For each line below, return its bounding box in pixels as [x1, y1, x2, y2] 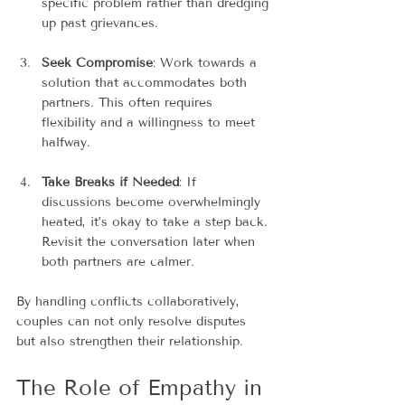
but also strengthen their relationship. [16, 333, 243, 349]
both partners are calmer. [42, 253, 194, 269]
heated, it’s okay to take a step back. [42, 213, 272, 230]
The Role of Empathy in [16, 373, 269, 400]
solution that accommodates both [42, 74, 251, 90]
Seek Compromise [42, 54, 153, 71]
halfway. [42, 134, 90, 150]
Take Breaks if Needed [42, 174, 179, 190]
